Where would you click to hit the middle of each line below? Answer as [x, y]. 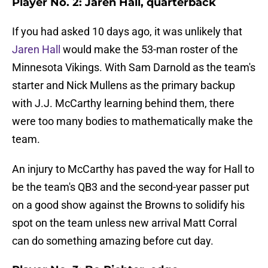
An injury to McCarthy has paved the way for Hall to [133, 169]
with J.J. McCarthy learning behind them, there [123, 103]
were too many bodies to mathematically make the [133, 121]
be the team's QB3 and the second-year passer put [131, 187]
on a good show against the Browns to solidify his [128, 205]
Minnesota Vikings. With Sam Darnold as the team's [134, 68]
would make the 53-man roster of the [149, 50]
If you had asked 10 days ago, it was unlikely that [127, 32]
